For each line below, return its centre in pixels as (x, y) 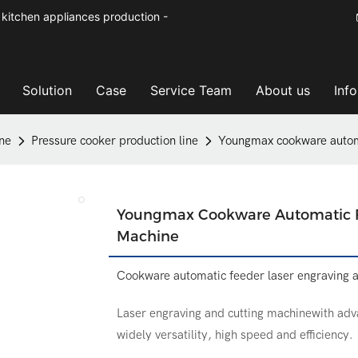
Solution (47, 90)
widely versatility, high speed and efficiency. (235, 335)
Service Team (191, 90)
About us (282, 90)
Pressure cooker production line (115, 141)
